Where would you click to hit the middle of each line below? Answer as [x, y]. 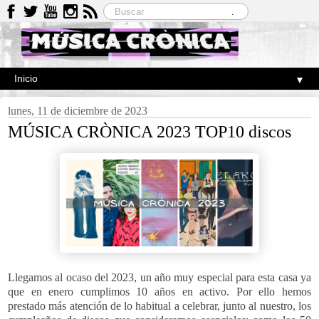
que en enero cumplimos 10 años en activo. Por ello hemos [159, 291]
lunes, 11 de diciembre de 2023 [78, 111]
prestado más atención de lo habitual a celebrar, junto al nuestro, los [159, 305]
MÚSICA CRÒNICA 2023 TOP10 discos [150, 131]
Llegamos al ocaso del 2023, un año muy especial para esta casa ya [159, 277]
